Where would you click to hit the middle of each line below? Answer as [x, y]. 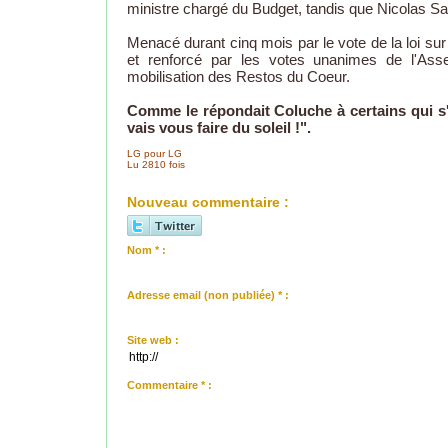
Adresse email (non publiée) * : [208, 295]
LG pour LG [154, 154]
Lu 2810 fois [156, 165]
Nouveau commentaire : [208, 202]
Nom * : [146, 250]
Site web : [153, 340]
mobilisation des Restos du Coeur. [238, 77]
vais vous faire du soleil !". [219, 128]
